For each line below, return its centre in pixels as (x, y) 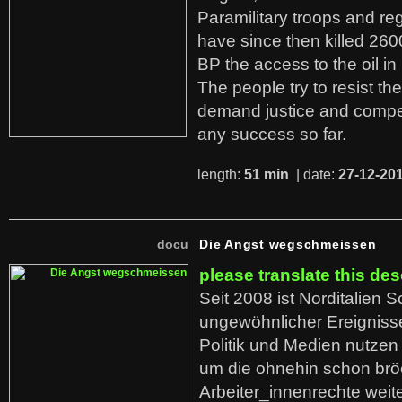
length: (221, 175)
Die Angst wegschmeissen (288, 244)
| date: (315, 175)
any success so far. (272, 134)
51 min (268, 175)
